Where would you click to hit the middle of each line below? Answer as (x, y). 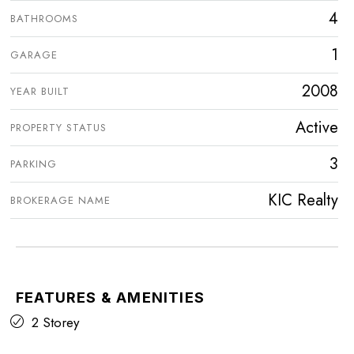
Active (317, 128)
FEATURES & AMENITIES (110, 298)
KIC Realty (303, 201)
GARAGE (34, 55)
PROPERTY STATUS (58, 128)
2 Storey (55, 323)
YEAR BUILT (40, 92)
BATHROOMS (44, 19)
